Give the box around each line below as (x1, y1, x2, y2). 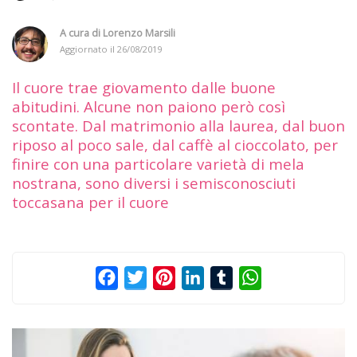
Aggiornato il (60, 42, 117, 55)
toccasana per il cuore (12, 191, 169, 212)
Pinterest (175, 268, 230, 286)
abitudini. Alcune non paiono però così (12, 96, 285, 116)
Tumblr (233, 268, 277, 286)
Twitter (147, 268, 190, 286)
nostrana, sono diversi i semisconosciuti (12, 172, 296, 193)
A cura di (60, 25, 103, 40)
